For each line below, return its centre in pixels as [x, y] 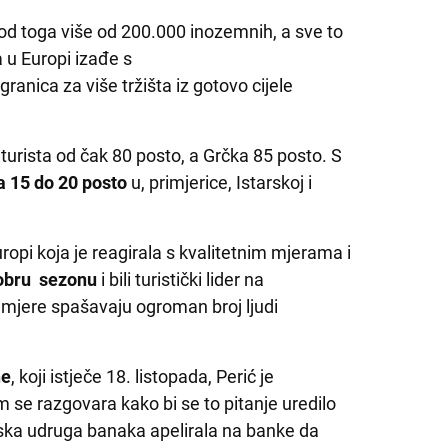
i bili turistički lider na [181, 279]
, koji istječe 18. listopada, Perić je [143, 376]
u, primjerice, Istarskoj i [220, 182]
